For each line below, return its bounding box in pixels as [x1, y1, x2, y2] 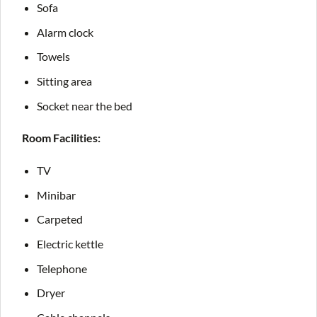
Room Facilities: [22, 131, 100, 145]
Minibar [36, 188, 76, 202]
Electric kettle [36, 236, 103, 250]
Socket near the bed [36, 98, 132, 113]
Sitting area [36, 74, 92, 88]
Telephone [36, 261, 87, 275]
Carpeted [36, 212, 83, 226]
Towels [36, 50, 70, 64]
